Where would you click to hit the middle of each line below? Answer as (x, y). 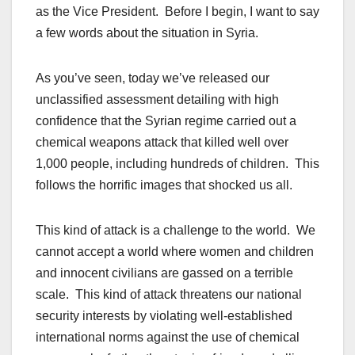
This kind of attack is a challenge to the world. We (176, 231)
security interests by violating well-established (164, 316)
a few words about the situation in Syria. (147, 33)
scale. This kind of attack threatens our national (169, 295)
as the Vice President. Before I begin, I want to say (177, 12)
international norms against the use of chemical (168, 338)
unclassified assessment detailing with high (157, 100)
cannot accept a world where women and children (175, 252)
